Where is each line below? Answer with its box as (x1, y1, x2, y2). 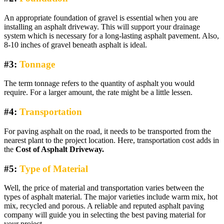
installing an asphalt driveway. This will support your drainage (4, 22, 200, 31)
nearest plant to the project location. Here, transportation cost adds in (4, 135, 219, 144)
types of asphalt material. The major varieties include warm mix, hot (4, 192, 217, 201)
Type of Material (17, 163, 88, 174)
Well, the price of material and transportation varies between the (4, 183, 204, 192)
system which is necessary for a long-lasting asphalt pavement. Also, (4, 31, 219, 40)
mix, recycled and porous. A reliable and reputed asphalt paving (4, 201, 204, 210)
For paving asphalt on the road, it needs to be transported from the (4, 126, 211, 135)
